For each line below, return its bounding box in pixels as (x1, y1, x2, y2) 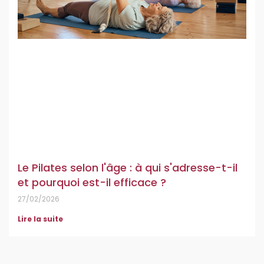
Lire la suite (18, 213, 63, 224)
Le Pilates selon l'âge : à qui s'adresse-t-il (18, 160, 237, 175)
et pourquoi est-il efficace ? (18, 174, 166, 190)
